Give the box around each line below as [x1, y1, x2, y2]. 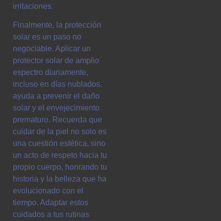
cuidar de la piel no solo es [13, 127, 107, 136]
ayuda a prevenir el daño [13, 92, 100, 101]
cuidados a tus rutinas [13, 210, 89, 219]
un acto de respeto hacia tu [13, 151, 107, 160]
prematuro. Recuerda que [13, 115, 102, 124]
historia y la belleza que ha [13, 175, 107, 184]
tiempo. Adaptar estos [13, 198, 88, 207]
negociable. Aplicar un [13, 44, 91, 53]
